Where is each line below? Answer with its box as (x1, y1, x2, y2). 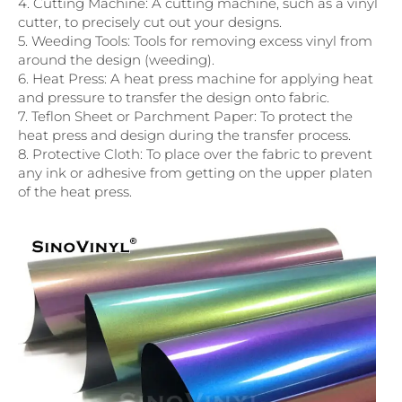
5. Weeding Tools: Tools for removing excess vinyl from (18, 32, 372, 50)
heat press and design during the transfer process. (18, 127, 351, 144)
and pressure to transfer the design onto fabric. (18, 89, 329, 107)
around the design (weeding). (18, 51, 214, 69)
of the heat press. (18, 183, 132, 201)
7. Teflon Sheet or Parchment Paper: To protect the (18, 108, 353, 126)
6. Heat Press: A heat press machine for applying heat (18, 70, 373, 88)
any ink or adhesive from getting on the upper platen (18, 164, 372, 182)
